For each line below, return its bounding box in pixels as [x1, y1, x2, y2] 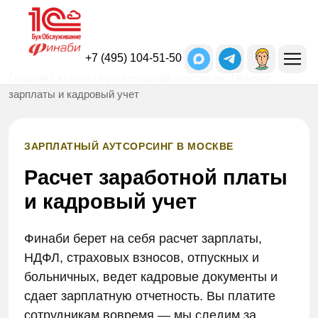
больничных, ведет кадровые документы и [24, 270, 278, 284]
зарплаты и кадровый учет [9, 88, 139, 100]
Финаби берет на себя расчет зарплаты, [24, 231, 262, 246]
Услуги [57, 72, 90, 84]
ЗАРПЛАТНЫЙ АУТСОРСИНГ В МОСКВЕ [24, 141, 234, 152]
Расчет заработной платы [24, 166, 287, 189]
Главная [9, 72, 48, 84]
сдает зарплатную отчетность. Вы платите [24, 289, 275, 303]
